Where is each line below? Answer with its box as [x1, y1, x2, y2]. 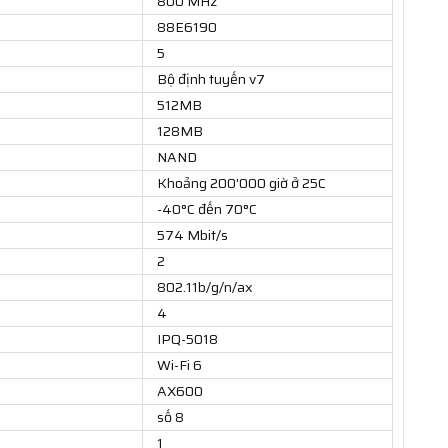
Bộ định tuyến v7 [157, 68, 265, 91]
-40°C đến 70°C [157, 198, 257, 221]
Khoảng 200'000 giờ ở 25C [157, 172, 326, 195]
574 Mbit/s [157, 224, 228, 247]
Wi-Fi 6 [157, 354, 202, 377]
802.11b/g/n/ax [157, 276, 253, 299]
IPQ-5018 [157, 328, 218, 351]
